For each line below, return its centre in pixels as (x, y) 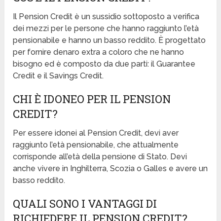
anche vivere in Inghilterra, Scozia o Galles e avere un (110, 169)
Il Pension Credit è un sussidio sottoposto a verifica (106, 17)
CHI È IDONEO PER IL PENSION (92, 99)
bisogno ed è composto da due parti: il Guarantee (104, 64)
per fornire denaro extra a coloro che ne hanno (99, 52)
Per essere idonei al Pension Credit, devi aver (96, 133)
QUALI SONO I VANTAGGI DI (85, 204)
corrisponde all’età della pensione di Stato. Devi (100, 157)
